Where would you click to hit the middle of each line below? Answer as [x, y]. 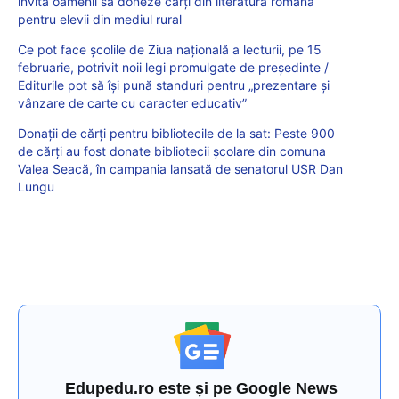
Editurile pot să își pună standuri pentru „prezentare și [174, 85]
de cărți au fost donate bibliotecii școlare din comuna [172, 151]
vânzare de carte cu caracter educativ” [132, 103]
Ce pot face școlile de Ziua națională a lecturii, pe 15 [170, 50]
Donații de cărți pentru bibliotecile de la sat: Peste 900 [176, 134]
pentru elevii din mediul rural [100, 20]
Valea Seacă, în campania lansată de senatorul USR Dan [180, 169]
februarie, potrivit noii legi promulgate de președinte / [173, 68]
